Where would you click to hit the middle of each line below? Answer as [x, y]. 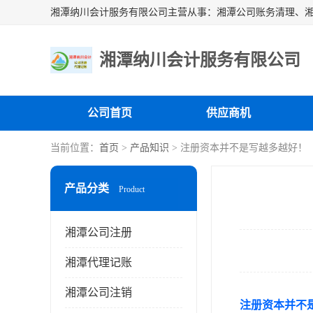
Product [132, 189]
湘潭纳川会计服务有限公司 [200, 60]
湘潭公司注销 [99, 292]
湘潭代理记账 [99, 262]
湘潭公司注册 [99, 232]
